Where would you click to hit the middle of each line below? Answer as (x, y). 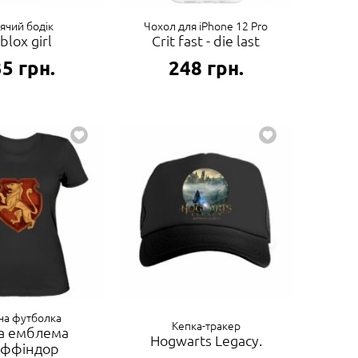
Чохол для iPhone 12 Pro (206, 26)
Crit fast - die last (206, 41)
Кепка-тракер (206, 326)
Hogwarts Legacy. (206, 340)
